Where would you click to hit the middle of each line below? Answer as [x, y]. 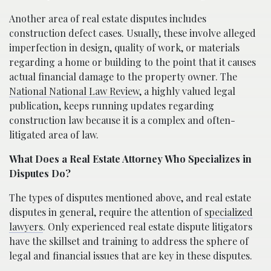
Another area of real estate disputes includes [108, 18]
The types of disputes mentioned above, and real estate [130, 197]
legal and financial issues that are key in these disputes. [131, 255]
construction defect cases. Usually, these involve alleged [132, 33]
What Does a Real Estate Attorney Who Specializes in [130, 158]
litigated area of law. [54, 134]
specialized [229, 212]
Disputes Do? [40, 173]
